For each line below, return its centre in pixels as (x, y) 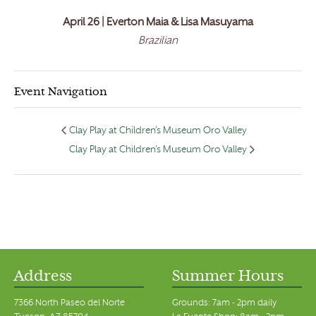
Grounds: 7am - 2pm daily (224, 303)
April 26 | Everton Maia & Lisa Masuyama (158, 23)
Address (43, 277)
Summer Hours (228, 277)
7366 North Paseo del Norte (69, 303)
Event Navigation (61, 93)
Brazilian (158, 42)
